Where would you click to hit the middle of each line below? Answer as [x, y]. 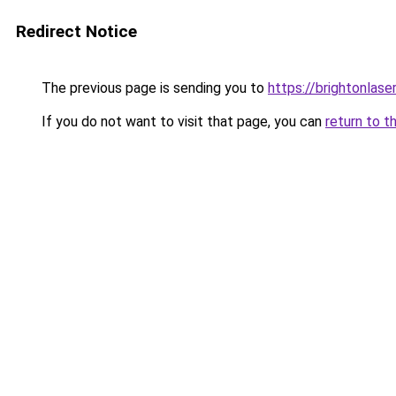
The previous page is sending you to [153, 88]
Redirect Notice [76, 31]
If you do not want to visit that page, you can [182, 122]
